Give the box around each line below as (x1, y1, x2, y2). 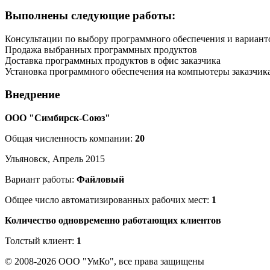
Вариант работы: (5, 174, 77, 184)
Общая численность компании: (5, 133, 135, 143)
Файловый (77, 174, 124, 184)
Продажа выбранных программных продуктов (5, 44, 197, 55)
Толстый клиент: (5, 236, 77, 246)
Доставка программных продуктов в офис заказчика (5, 55, 221, 66)
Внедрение (5, 88, 60, 101)
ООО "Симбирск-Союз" (5, 113, 110, 123)
